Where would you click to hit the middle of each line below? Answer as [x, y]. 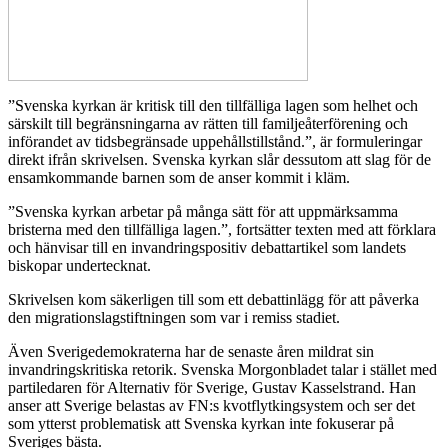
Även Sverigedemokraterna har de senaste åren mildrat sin [191, 352]
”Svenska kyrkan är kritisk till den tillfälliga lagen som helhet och [213, 106]
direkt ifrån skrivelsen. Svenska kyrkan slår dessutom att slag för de [219, 160]
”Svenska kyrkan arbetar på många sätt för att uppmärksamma [203, 212]
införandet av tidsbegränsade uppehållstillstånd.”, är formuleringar [215, 142]
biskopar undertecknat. [79, 266]
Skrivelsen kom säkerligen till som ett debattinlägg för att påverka [213, 300]
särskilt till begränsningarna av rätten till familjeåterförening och [208, 124]
